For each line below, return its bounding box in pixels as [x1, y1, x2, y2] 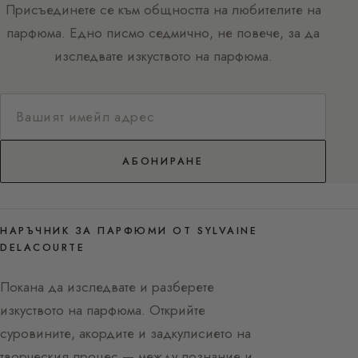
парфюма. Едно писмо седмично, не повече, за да [6, 23, 320, 43]
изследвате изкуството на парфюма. [54, 46, 272, 66]
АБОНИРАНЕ [122, 154, 204, 169]
